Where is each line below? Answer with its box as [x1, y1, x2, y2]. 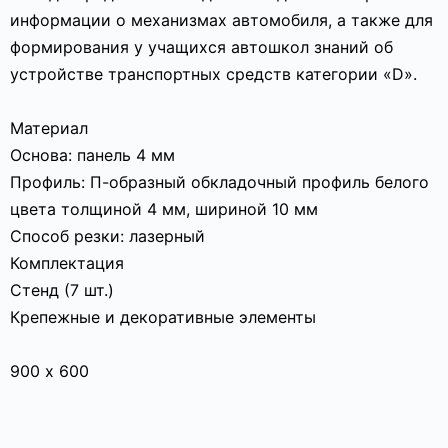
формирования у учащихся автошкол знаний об [10, 37, 393, 57]
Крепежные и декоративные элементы [10, 307, 316, 327]
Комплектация [10, 253, 124, 273]
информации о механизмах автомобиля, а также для [10, 10, 433, 30]
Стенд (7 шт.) [10, 280, 114, 300]
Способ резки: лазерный [10, 226, 205, 246]
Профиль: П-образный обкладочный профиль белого [10, 172, 429, 192]
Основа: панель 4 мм [10, 145, 175, 165]
